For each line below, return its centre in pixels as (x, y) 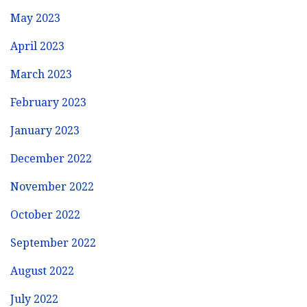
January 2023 (45, 130)
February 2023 (48, 102)
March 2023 (41, 74)
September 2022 (53, 243)
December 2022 (51, 158)
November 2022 (52, 186)
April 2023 (37, 46)
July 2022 (34, 299)
